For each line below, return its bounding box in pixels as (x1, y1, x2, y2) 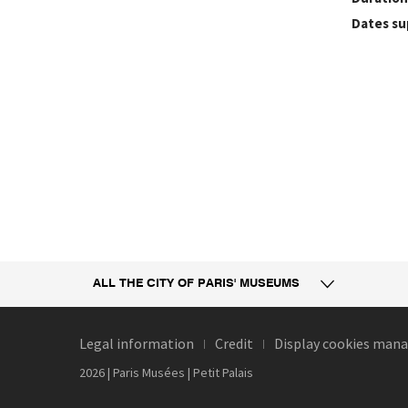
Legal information (79, 334, 194, 352)
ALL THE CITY (93, 278, 178, 290)
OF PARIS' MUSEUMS (178, 278, 300, 290)
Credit (215, 334, 253, 352)
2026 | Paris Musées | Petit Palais (79, 364, 253, 381)
